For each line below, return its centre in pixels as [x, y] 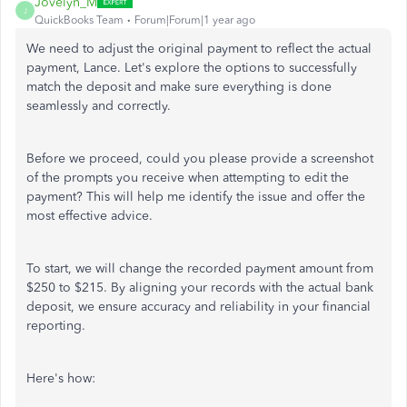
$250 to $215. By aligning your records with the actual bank [200, 288]
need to [72, 49]
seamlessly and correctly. [99, 106]
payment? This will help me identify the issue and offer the [196, 197]
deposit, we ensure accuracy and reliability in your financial [199, 307]
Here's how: [61, 378]
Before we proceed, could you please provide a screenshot [200, 159]
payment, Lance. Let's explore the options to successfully [192, 68]
